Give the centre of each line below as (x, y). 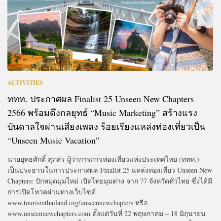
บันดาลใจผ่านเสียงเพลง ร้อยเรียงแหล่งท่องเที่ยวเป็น (106, 126)
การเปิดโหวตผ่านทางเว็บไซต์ (52, 191)
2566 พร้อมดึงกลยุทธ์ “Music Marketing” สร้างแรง (102, 112)
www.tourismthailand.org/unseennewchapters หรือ (77, 202)
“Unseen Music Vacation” (54, 140)
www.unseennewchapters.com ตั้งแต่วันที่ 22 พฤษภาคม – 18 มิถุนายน (107, 213)
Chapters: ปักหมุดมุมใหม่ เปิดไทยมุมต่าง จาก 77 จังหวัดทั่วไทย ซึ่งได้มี (110, 181)
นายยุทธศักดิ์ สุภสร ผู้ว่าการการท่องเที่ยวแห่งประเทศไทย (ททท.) (103, 159)
